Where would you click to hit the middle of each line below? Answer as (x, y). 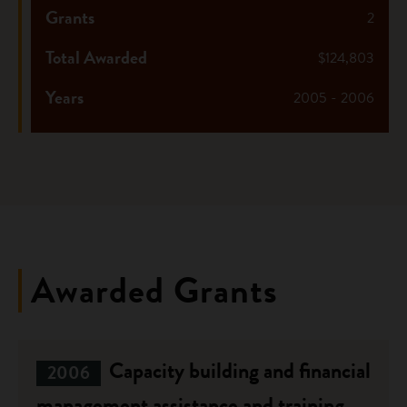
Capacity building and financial (238, 371)
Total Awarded (96, 58)
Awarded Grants (154, 290)
